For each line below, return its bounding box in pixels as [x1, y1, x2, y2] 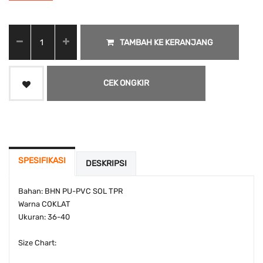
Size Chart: [18, 238, 56, 248]
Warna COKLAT [18, 200, 70, 209]
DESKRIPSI [86, 159, 127, 169]
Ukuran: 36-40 [18, 213, 70, 222]
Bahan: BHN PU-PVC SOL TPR [18, 187, 123, 196]
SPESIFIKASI [18, 156, 66, 166]
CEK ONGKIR [103, 78, 149, 89]
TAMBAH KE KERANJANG [118, 37, 213, 48]
